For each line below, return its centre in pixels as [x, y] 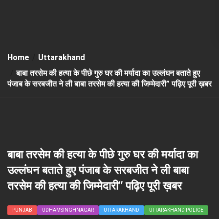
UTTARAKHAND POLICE [176, 210]
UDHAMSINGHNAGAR [68, 210]
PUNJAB [22, 210]
